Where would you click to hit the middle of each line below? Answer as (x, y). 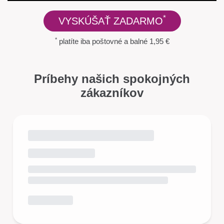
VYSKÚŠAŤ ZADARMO (110, 21)
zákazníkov (112, 92)
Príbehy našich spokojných (112, 78)
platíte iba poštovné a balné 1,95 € (113, 41)
